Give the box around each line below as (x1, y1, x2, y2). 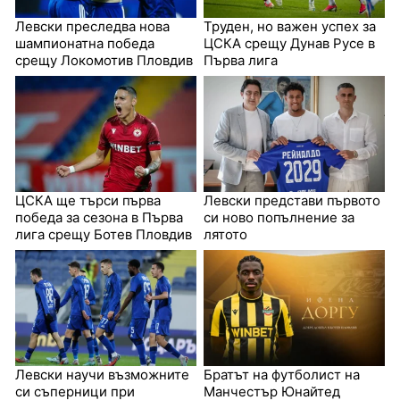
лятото (204, 226, 247, 244)
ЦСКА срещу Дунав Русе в (204, 35, 375, 53)
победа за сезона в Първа (14, 209, 183, 227)
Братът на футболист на (204, 366, 360, 384)
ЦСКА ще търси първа (14, 192, 161, 210)
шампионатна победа (14, 35, 154, 53)
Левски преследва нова (14, 18, 170, 36)
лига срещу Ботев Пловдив (14, 226, 192, 244)
